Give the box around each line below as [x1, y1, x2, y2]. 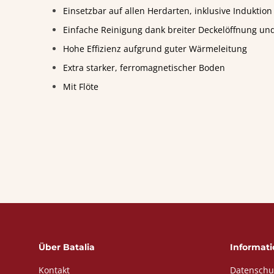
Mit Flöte [63, 81, 98, 92]
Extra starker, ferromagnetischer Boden [63, 62, 225, 73]
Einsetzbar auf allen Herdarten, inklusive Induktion [63, 5, 272, 17]
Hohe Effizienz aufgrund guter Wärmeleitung [63, 43, 247, 54]
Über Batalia [39, 242, 95, 253]
